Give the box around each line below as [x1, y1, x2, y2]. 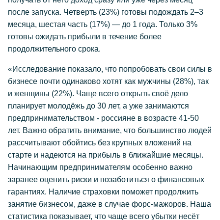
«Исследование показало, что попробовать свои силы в [8, 65, 212, 73]
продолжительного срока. [8, 45, 101, 53]
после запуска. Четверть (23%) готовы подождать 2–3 [8, 8, 203, 16]
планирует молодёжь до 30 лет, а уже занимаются [8, 102, 189, 110]
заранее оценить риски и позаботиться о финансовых [8, 175, 204, 184]
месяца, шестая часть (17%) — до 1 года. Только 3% [8, 20, 197, 28]
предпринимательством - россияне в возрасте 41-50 [8, 114, 199, 122]
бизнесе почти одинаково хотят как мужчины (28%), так [8, 77, 209, 85]
